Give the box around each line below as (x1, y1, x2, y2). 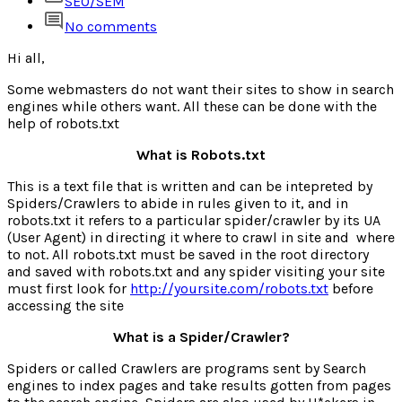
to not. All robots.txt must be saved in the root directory (7, 245, 369, 263)
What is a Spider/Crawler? (112, 328, 290, 345)
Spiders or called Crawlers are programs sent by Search (7, 359, 366, 377)
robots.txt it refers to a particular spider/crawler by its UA (7, 211, 380, 229)
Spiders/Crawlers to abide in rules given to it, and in (7, 194, 348, 212)
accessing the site (7, 296, 124, 314)
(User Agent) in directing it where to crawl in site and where (7, 228, 395, 246)
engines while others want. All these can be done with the (7, 97, 377, 115)
